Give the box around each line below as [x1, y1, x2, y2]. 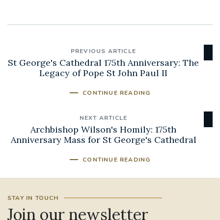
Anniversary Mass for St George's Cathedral [10, 134, 196, 145]
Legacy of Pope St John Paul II [39, 67, 167, 79]
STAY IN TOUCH [7, 194, 59, 202]
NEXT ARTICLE [79, 113, 128, 122]
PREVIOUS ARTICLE [70, 47, 137, 55]
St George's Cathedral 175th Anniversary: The [8, 57, 199, 69]
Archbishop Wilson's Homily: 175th [30, 123, 176, 135]
